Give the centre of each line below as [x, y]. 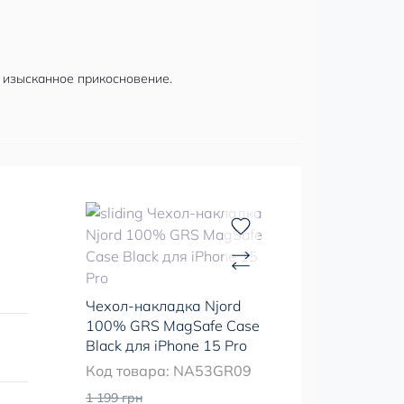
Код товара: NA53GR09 [169, 370]
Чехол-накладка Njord [163, 305]
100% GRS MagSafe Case [173, 325]
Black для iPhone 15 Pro [166, 345]
